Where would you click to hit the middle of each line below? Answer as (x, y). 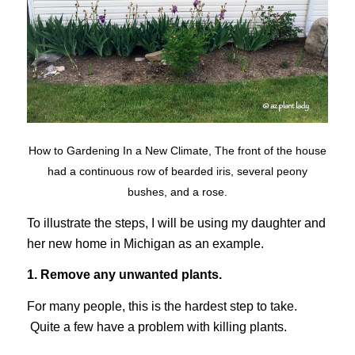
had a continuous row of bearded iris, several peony (177, 172)
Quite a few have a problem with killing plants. (158, 326)
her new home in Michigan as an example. (145, 243)
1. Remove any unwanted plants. (124, 275)
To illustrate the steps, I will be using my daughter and (176, 223)
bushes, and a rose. (177, 192)
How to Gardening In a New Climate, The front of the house (177, 151)
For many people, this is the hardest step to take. (162, 306)
